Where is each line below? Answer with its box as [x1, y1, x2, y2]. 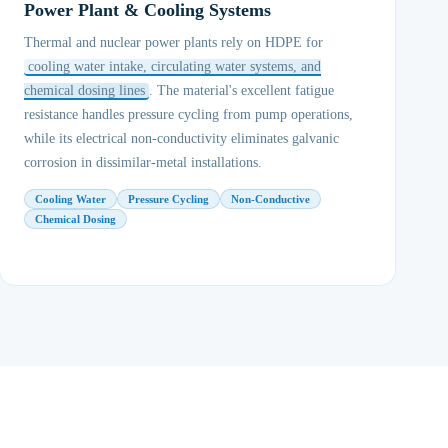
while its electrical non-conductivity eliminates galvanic [23, 131, 339, 146]
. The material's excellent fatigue [148, 83, 334, 98]
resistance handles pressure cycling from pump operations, [23, 107, 353, 122]
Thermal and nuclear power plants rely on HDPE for [23, 35, 323, 50]
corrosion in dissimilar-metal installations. [23, 155, 262, 170]
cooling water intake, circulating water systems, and [27, 59, 321, 74]
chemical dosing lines [23, 83, 145, 98]
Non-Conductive [230, 193, 310, 205]
